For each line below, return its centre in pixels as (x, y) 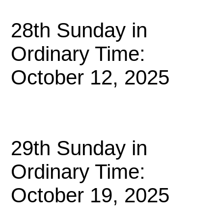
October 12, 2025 (90, 77)
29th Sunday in (79, 148)
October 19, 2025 (90, 195)
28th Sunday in (79, 30)
